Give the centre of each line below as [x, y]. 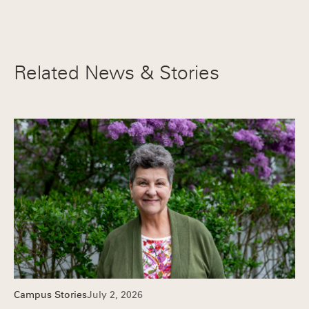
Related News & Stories [117, 73]
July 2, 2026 [115, 295]
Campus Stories [50, 295]
